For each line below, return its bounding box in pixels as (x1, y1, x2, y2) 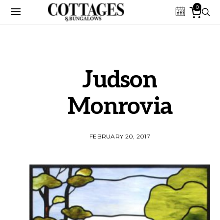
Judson (82, 66, 157, 94)
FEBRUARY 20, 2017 (89, 133, 151, 140)
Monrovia (67, 93, 172, 121)
